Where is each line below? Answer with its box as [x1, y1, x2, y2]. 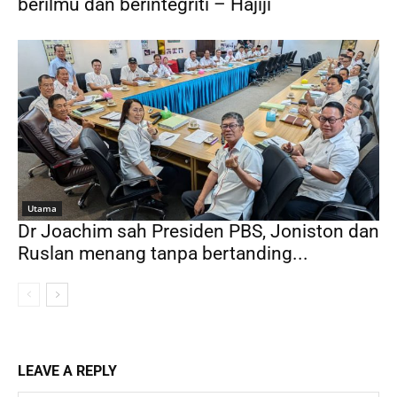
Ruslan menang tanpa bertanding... [18, 243, 308, 265]
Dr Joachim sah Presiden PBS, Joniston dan [18, 221, 379, 243]
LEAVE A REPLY [18, 362, 117, 380]
